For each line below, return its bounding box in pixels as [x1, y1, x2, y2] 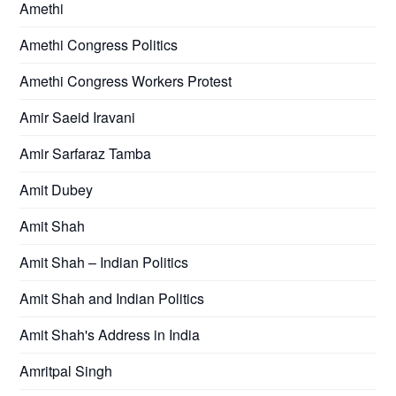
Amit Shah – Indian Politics [19, 251, 189, 272]
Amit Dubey [19, 179, 94, 200]
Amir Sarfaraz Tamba [19, 142, 152, 164]
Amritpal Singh [19, 360, 113, 381]
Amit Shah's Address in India [19, 324, 201, 345]
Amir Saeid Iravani [19, 106, 136, 127]
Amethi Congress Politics [19, 34, 179, 55]
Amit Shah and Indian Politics [19, 287, 205, 308]
